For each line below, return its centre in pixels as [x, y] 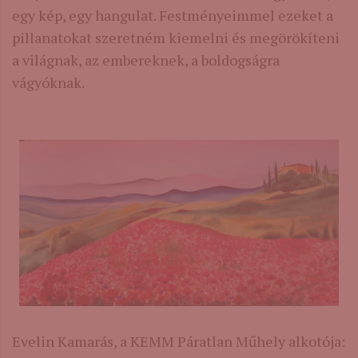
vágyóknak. [48, 82]
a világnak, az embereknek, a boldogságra [146, 60]
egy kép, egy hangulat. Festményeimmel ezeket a [173, 15]
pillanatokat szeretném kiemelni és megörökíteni [176, 37]
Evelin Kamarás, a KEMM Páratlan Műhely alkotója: [179, 342]
